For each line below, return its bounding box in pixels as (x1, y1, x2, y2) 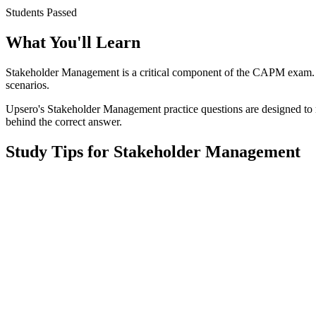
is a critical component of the (119, 66, 250, 78)
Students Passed (6, 6, 77, 18)
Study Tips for (6, 142, 114, 161)
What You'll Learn (6, 32, 140, 51)
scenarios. (6, 78, 49, 91)
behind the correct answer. (6, 115, 122, 128)
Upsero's (6, 102, 47, 115)
